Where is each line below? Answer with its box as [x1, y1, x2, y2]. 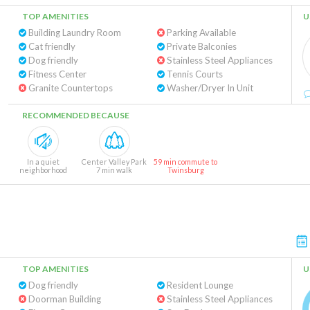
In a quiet [26, 157, 60, 166]
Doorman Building [26, 293, 101, 304]
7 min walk [96, 165, 132, 174]
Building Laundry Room [26, 27, 121, 38]
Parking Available [164, 27, 236, 38]
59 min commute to [154, 157, 217, 166]
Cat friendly [26, 41, 75, 52]
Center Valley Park [82, 157, 147, 166]
